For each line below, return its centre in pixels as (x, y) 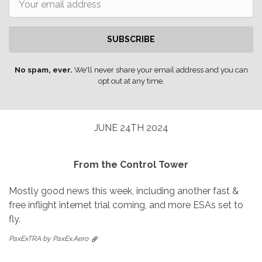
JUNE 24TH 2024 (131, 128)
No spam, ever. (43, 70)
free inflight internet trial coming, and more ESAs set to (126, 205)
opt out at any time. (131, 81)
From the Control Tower (131, 165)
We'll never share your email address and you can (160, 70)
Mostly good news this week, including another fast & (124, 191)
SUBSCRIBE (131, 39)
